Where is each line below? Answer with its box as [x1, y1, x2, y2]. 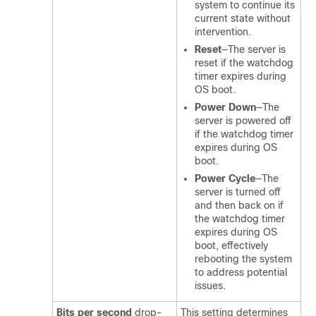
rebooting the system [195, 253, 292, 265]
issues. [195, 280, 226, 291]
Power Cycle [195, 173, 255, 184]
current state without [195, 13, 291, 24]
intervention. [195, 26, 251, 37]
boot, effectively [195, 240, 268, 251]
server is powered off [195, 115, 291, 126]
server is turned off [195, 186, 281, 197]
